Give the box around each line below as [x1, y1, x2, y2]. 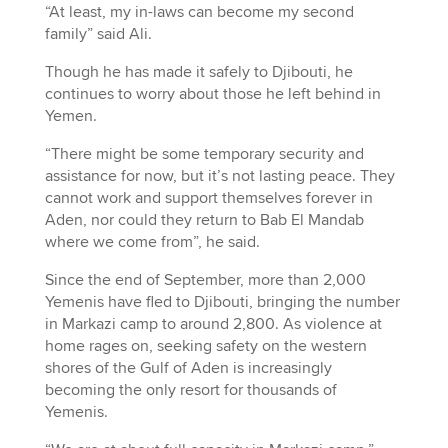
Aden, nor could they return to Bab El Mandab [44, 209, 364, 230]
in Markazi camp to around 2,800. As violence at [44, 313, 382, 334]
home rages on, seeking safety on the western [44, 335, 367, 356]
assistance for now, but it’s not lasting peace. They [44, 165, 395, 186]
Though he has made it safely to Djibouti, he [44, 61, 353, 82]
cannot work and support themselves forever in [44, 187, 373, 208]
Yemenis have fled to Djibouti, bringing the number [44, 291, 400, 312]
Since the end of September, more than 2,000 [44, 269, 366, 290]
